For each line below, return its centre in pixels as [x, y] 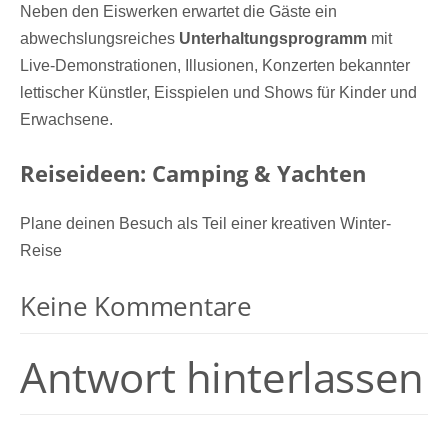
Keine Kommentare [136, 306]
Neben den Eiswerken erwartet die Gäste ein [178, 12]
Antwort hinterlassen [222, 377]
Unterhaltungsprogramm [273, 39]
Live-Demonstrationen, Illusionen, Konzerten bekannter [215, 66]
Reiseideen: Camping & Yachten [193, 173]
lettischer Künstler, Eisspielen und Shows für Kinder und [218, 93]
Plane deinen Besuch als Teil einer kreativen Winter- [205, 224]
